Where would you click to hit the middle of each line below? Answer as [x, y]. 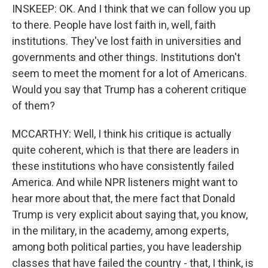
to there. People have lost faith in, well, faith [114, 25]
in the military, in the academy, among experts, [120, 231]
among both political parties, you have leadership [127, 247]
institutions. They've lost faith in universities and [127, 41]
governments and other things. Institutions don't [126, 57]
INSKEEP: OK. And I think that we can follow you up [131, 9]
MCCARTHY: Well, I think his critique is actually [122, 134]
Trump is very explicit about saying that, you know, [130, 214]
